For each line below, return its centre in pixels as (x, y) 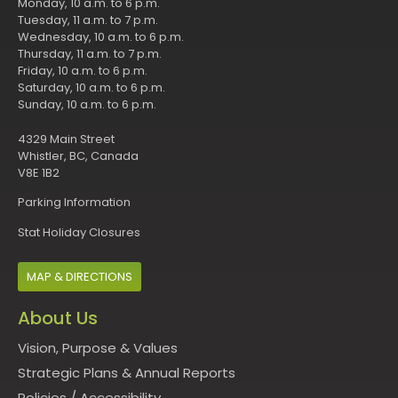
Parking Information (74, 203)
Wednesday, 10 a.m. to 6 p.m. (101, 36)
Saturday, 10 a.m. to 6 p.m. (92, 87)
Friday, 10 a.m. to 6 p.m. (83, 70)
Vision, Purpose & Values (98, 347)
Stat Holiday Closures (79, 232)
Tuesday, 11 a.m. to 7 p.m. (88, 20)
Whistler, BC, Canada (78, 155)
